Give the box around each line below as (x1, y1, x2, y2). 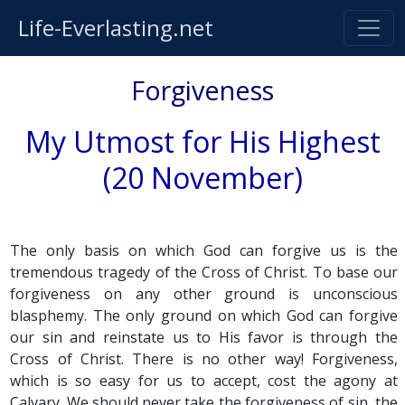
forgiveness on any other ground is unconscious (10, 284, 398, 304)
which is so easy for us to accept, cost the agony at (10, 371, 398, 391)
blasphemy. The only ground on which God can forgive (10, 306, 398, 325)
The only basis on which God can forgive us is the (10, 240, 398, 260)
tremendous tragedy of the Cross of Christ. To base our (10, 262, 398, 282)
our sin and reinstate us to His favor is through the (10, 327, 398, 347)
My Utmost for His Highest (24, 122, 381, 161)
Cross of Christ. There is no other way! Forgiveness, (10, 349, 398, 369)
